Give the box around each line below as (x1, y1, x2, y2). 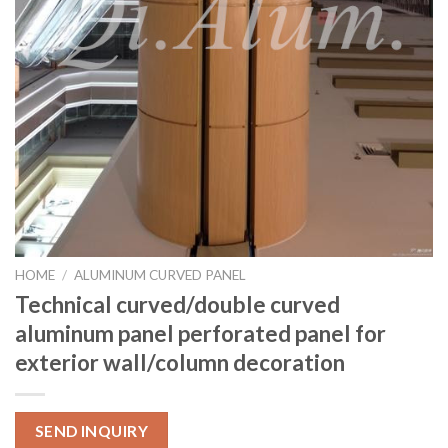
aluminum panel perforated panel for (15, 319, 386, 347)
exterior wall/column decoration (15, 348, 345, 376)
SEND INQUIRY (34, 421, 149, 440)
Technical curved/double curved (15, 290, 340, 318)
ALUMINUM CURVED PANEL (74, 266, 247, 283)
